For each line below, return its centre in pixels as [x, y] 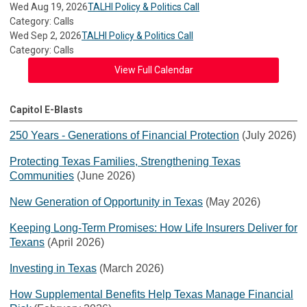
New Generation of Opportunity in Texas [106, 202]
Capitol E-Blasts [46, 110]
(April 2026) [74, 242]
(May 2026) [232, 202]
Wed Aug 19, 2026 [49, 7]
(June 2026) [105, 176]
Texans [27, 242]
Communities [42, 176]
